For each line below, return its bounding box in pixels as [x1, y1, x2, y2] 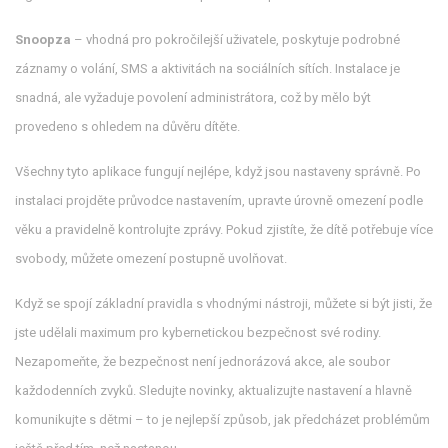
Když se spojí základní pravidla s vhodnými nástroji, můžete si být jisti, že [15, 296, 432, 311]
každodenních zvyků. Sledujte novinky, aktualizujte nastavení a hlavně [15, 383, 412, 398]
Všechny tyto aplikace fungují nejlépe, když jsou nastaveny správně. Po [15, 164, 421, 179]
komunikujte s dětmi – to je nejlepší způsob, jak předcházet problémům [15, 412, 430, 427]
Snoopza [15, 32, 71, 47]
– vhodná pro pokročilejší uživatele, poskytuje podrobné [71, 32, 400, 47]
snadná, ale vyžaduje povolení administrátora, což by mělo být [15, 90, 371, 105]
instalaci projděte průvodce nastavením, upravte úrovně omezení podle [15, 193, 423, 208]
